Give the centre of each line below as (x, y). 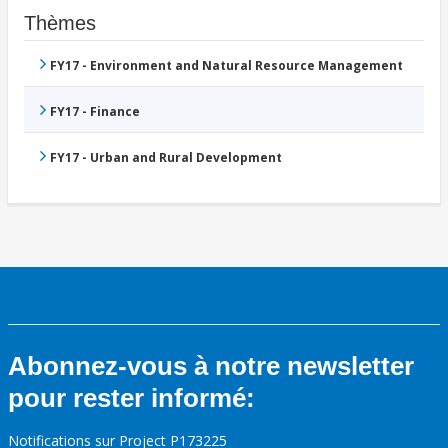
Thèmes (60, 23)
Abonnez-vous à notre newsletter (211, 366)
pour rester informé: (131, 398)
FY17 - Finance (95, 112)
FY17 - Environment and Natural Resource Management (226, 66)
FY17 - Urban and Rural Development (166, 158)
